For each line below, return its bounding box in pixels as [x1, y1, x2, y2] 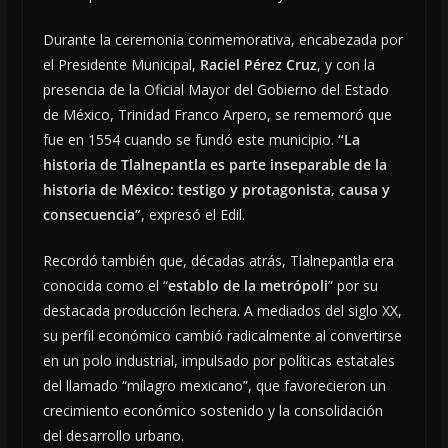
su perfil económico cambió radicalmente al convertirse [42, 325, 402, 345]
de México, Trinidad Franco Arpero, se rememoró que [42, 104, 392, 124]
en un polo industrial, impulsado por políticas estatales [42, 350, 395, 370]
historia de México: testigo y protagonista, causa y [42, 179, 390, 199]
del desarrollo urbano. [42, 425, 184, 445]
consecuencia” [42, 204, 141, 224]
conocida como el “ [42, 275, 168, 295]
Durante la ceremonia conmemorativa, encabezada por [42, 29, 403, 49]
